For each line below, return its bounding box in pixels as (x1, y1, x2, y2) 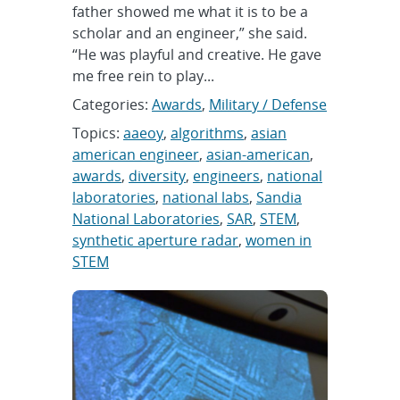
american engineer (72, 144, 199, 164)
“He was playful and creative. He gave (72, 44, 321, 64)
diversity (129, 165, 186, 186)
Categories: (72, 94, 152, 114)
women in (246, 229, 312, 250)
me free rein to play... (72, 65, 214, 86)
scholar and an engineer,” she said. (72, 22, 307, 43)
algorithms (171, 122, 244, 143)
